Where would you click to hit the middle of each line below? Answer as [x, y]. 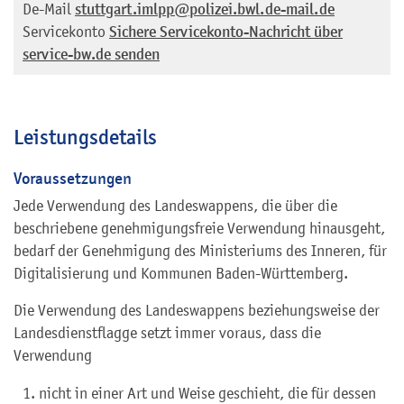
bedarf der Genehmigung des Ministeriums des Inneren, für [200, 250]
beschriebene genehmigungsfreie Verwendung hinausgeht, [199, 228]
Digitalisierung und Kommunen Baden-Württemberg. [181, 273]
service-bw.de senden [91, 54]
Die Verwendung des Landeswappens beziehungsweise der [197, 310]
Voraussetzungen [73, 178]
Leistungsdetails [85, 137]
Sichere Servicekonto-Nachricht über [226, 32]
